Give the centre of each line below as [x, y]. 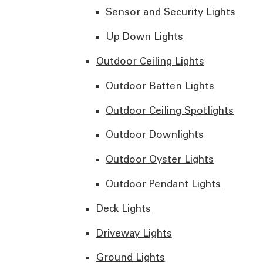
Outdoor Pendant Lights [163, 184]
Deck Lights [123, 208]
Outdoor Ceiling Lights [150, 61]
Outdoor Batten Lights [160, 85]
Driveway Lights [134, 233]
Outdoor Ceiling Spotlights [170, 110]
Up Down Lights [145, 37]
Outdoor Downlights [155, 135]
